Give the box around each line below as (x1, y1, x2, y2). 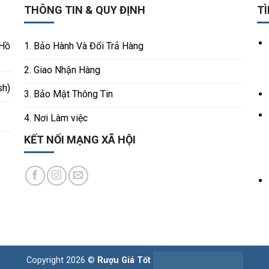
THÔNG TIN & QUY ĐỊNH (24, 3, 146, 16)
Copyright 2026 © (26, 255, 97, 265)
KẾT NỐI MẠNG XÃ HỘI (24, 133, 136, 147)
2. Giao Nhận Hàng (24, 64, 101, 76)
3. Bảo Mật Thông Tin (24, 88, 113, 100)
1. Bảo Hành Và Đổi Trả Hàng (24, 40, 144, 52)
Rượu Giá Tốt (97, 255, 151, 265)
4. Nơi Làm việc (24, 112, 88, 124)
